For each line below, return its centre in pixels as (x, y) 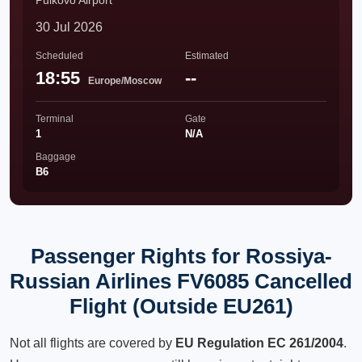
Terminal (55, 119)
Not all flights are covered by (93, 343)
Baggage (56, 157)
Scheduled (59, 56)
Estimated (207, 56)
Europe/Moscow (125, 81)
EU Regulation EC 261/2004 (259, 343)
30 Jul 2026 (69, 27)
